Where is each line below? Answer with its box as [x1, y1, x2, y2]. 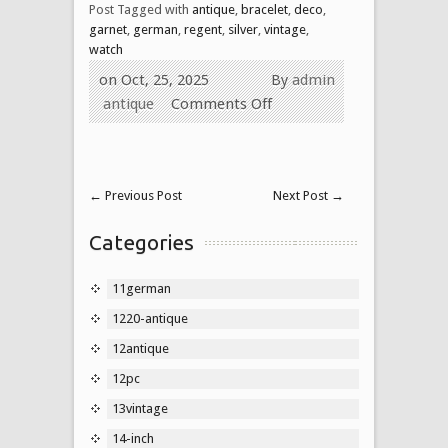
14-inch [112, 430, 154, 446]
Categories [89, 229, 194, 254]
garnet [89, 21, 127, 37]
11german [112, 280, 171, 296]
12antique [112, 340, 169, 356]
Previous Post [102, 187, 182, 203]
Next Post [273, 187, 331, 203]
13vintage [112, 400, 168, 416]
